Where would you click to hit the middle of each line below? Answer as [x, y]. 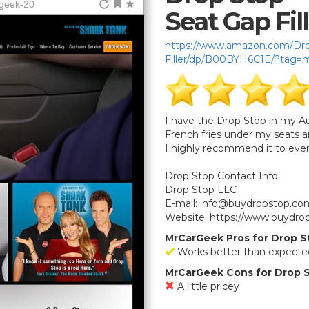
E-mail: [182, 203]
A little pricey [207, 286]
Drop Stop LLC [201, 189]
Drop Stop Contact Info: [222, 176]
